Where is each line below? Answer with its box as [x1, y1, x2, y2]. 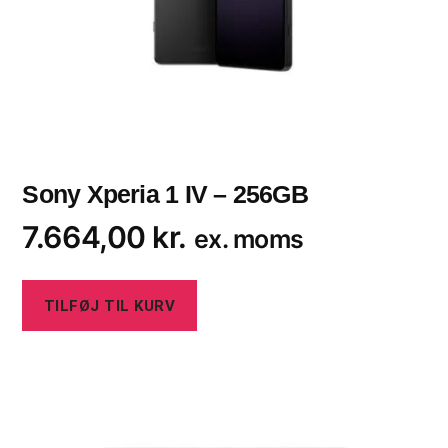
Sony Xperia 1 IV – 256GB [22, 180, 308, 209]
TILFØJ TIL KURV [43, 296, 176, 315]
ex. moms [193, 224, 304, 255]
